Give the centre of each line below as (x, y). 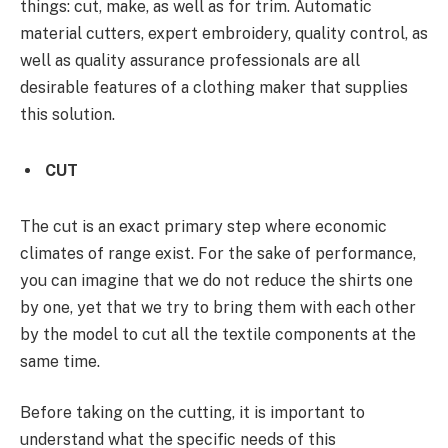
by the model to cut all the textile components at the (218, 334)
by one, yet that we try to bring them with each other (218, 307)
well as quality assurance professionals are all (190, 61)
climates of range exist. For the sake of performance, (218, 253)
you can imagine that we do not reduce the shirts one (216, 280)
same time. (60, 361)
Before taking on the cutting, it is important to (192, 413)
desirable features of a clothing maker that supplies (214, 88)
